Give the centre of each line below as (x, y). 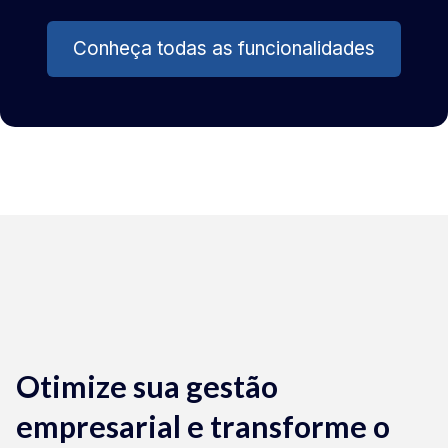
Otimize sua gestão (147, 385)
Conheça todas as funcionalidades (224, 48)
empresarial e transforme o (203, 425)
